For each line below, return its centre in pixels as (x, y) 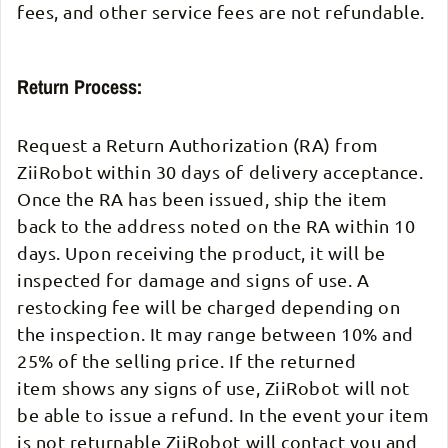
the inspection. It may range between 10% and (215, 334)
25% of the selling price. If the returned (187, 361)
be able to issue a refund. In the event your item (223, 415)
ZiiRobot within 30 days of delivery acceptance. (220, 172)
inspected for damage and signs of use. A (193, 280)
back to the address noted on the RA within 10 (216, 226)
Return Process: (79, 87)
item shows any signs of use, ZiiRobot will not (213, 388)
